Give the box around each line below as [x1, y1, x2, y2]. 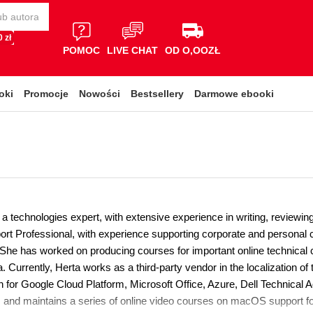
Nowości [79, 88, 120, 99]
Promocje [24, 88, 68, 99]
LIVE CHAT [107, 44, 158, 56]
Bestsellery [131, 88, 184, 99]
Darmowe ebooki [194, 88, 274, 99]
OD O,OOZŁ [165, 44, 221, 56]
